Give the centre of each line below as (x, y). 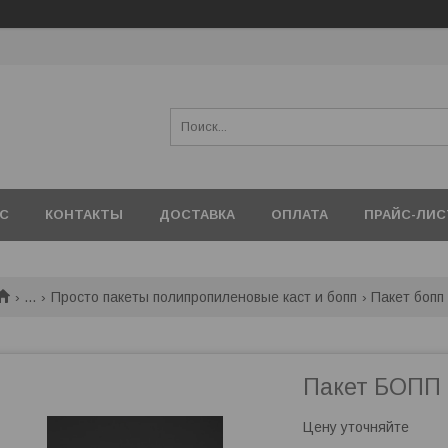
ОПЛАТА (299, 214)
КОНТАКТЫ (84, 214)
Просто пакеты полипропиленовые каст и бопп (203, 297)
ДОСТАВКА (197, 214)
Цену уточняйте (356, 427)
